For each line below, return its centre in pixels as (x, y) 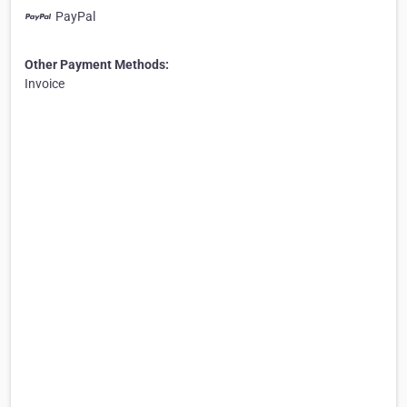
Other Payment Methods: (97, 65)
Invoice (45, 84)
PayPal (75, 16)
